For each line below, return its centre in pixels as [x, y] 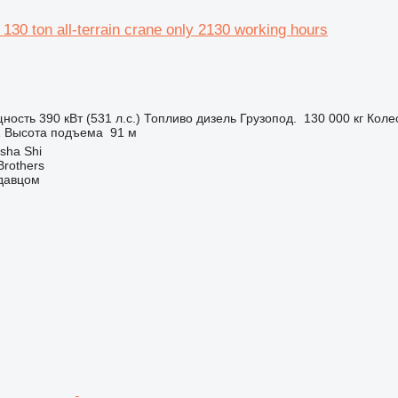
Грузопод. [268, 118]
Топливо [168, 118]
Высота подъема [53, 132]
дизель [216, 118]
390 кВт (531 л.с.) [89, 118]
